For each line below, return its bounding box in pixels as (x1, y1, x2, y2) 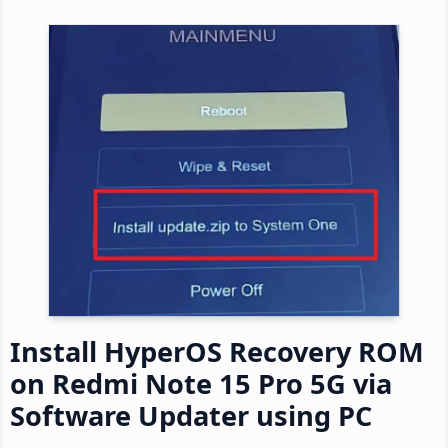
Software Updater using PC (10, 397, 372, 435)
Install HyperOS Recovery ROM (10, 333, 424, 371)
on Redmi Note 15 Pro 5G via (10, 365, 392, 403)
